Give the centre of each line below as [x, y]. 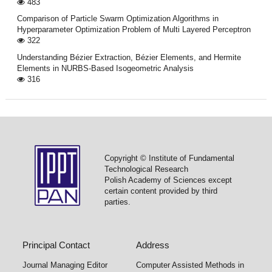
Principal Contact [56, 245]
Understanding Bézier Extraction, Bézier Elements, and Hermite [129, 57]
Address [153, 245]
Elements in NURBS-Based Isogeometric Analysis [105, 68]
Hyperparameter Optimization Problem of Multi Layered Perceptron [134, 30]
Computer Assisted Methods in [190, 265]
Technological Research [146, 169]
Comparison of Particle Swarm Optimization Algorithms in [117, 19]
